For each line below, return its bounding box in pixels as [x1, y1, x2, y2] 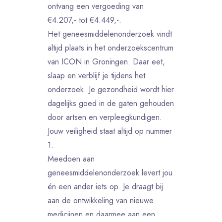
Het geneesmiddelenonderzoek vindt [48, 28, 172, 40]
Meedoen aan [48, 153, 95, 165]
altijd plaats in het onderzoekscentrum [48, 42, 173, 54]
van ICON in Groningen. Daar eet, [48, 56, 165, 67]
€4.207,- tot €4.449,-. [48, 14, 121, 26]
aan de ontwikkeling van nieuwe [48, 195, 154, 206]
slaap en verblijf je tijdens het [48, 70, 145, 81]
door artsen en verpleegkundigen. [48, 111, 162, 123]
